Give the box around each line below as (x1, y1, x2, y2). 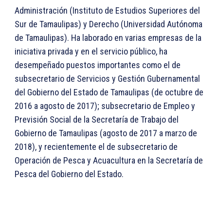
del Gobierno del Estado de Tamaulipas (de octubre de (15, 87, 203, 98)
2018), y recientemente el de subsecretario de (15, 142, 178, 152)
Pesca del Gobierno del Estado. (15, 169, 124, 180)
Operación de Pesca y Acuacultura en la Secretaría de (15, 155, 203, 166)
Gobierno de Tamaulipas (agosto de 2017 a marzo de (15, 128, 197, 139)
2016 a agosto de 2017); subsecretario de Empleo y (15, 101, 195, 111)
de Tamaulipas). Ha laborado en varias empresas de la (15, 33, 201, 43)
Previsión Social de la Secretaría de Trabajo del (15, 114, 179, 125)
